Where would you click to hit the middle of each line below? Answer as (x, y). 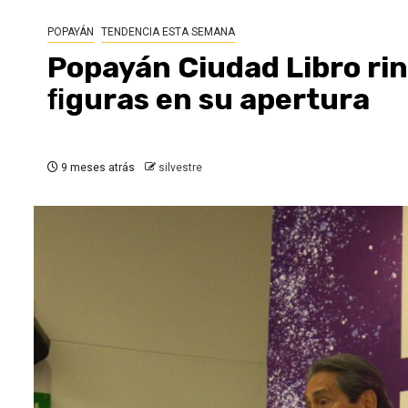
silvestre (180, 168)
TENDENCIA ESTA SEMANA (168, 32)
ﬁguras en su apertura (209, 99)
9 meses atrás (97, 168)
